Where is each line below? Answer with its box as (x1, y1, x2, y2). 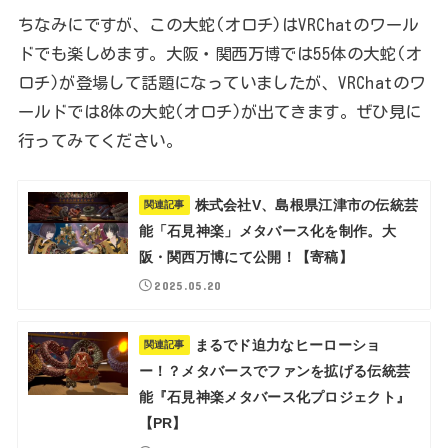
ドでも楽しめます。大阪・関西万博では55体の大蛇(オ (17, 45, 422, 63)
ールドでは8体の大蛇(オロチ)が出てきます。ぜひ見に (17, 103, 422, 121)
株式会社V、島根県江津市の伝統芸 (194, 196, 419, 213)
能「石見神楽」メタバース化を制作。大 (138, 222, 396, 239)
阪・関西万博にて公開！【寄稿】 (138, 248, 354, 265)
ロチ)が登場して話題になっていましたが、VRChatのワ (17, 74, 426, 92)
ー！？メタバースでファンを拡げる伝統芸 (138, 363, 411, 380)
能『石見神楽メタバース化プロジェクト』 (138, 389, 411, 406)
